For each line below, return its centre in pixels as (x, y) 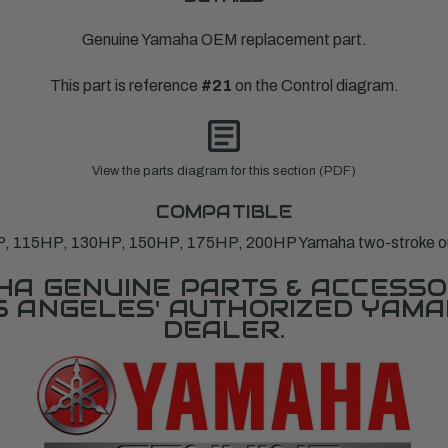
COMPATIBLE (224, 212)
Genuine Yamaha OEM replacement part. (224, 40)
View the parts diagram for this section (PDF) (224, 171)
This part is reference (125, 86)
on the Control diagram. (315, 86)
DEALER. (224, 330)
